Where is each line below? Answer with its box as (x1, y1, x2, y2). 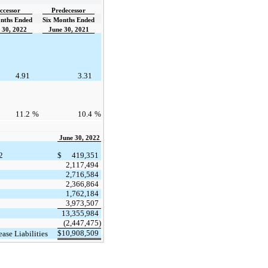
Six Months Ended (42, 16, 95, 23)
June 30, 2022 (59, 134, 100, 141)
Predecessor (51, 7, 86, 14)
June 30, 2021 (48, 26, 89, 33)
